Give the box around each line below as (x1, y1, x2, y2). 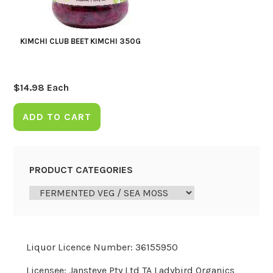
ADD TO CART (23, 110, 92, 122)
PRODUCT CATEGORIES (29, 163, 133, 175)
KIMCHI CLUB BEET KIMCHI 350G (19, 37, 141, 46)
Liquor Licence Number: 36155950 (26, 241, 178, 253)
